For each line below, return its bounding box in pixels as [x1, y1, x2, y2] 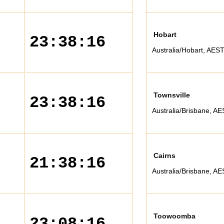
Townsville [153, 91, 190, 99]
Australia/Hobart [152, 46, 203, 54]
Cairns [153, 151, 175, 159]
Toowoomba [153, 212, 195, 220]
